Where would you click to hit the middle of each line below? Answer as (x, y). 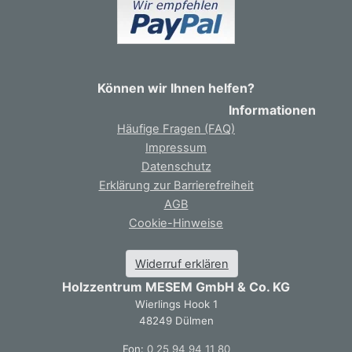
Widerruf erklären (181, 264)
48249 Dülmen (176, 321)
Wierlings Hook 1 (176, 304)
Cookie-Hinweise (176, 224)
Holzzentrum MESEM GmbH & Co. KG (176, 287)
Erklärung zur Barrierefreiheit (176, 186)
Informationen (272, 110)
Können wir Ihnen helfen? (176, 88)
